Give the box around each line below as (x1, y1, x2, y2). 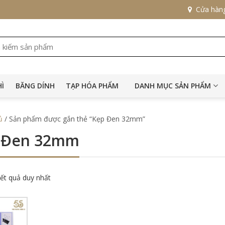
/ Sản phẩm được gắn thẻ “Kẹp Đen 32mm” (3, 114, 145, 124)
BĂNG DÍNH (16, 81, 55, 90)
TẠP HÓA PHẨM (65, 81, 119, 90)
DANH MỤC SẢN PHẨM (135, 81, 211, 90)
